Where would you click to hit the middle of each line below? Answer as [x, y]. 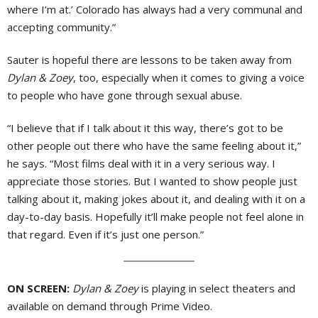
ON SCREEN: [38, 289]
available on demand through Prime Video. [111, 306]
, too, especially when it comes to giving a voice [189, 77]
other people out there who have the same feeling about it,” [154, 145]
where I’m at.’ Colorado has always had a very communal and [155, 9]
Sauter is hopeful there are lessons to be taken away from [149, 59]
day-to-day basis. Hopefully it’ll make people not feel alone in [155, 216]
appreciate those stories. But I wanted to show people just [152, 181]
